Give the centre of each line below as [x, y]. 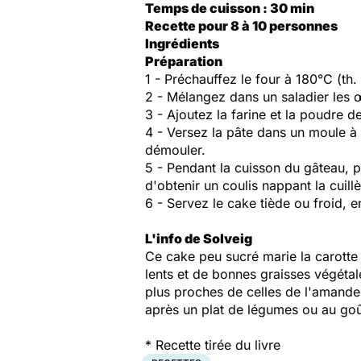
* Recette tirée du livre [213, 345]
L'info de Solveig [199, 239]
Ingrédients [182, 44]
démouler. [175, 150]
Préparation [184, 61]
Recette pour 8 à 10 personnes [241, 26]
